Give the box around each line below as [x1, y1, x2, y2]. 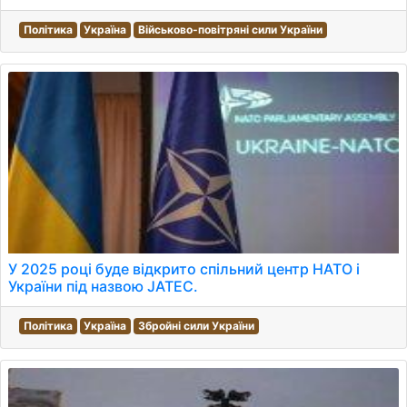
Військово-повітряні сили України [137, 23, 323, 36]
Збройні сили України [137, 319, 254, 333]
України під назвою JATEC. [8, 277, 198, 295]
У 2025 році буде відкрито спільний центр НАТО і [8, 260, 360, 278]
